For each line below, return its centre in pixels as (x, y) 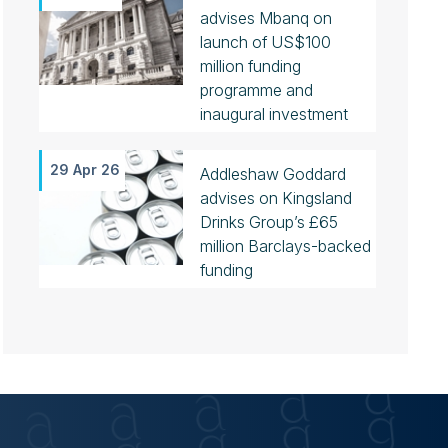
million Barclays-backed (285, 246)
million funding (250, 66)
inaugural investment (273, 114)
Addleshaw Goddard (272, 174)
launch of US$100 (265, 42)
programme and (256, 90)
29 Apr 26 (84, 169)
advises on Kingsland (275, 198)
